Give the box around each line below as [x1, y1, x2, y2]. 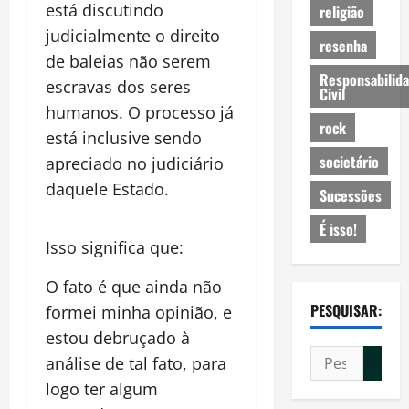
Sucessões [319, 184, 382, 206]
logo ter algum [46, 378, 158, 400]
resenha [319, 34, 367, 57]
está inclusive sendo [46, 127, 202, 149]
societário [319, 150, 379, 173]
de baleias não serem [46, 50, 211, 72]
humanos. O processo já [46, 101, 234, 123]
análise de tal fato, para [46, 352, 226, 374]
